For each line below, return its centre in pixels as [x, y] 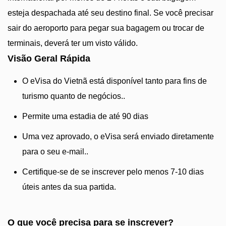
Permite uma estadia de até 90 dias [85, 116]
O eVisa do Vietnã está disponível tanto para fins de [115, 81]
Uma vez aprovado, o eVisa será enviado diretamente [118, 136]
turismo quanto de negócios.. [74, 96]
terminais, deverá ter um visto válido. [73, 43]
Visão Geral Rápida [49, 59]
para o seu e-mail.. [55, 152]
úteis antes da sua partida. [69, 187]
